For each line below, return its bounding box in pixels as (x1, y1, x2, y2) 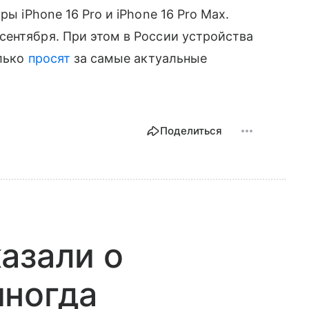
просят (28, 50, 70, 66)
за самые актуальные (70, 50, 207, 66)
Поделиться (160, 123, 222, 137)
